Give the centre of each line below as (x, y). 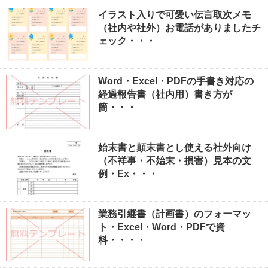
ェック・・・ (127, 41)
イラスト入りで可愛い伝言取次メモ (175, 14)
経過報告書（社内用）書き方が (165, 94)
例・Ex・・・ (128, 173)
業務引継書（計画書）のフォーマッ (175, 214)
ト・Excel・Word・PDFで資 (162, 227)
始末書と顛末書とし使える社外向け (175, 147)
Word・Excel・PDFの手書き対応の (176, 81)
